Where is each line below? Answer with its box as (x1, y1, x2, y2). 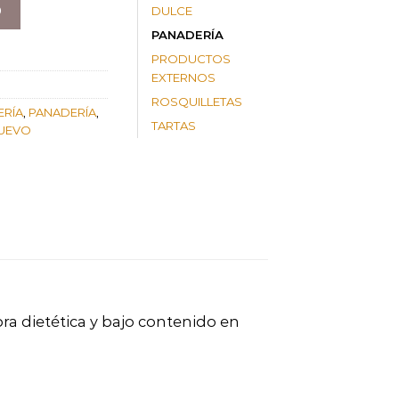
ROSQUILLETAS (151, 94, 242, 110)
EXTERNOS (151, 70, 216, 85)
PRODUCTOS (151, 52, 231, 67)
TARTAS (151, 118, 196, 134)
